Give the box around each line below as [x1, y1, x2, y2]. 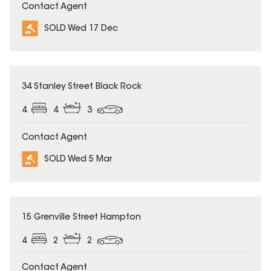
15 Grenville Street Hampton [22, 213, 141, 222]
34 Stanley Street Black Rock [22, 83, 142, 92]
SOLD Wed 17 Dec [44, 25, 118, 34]
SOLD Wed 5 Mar [44, 155, 112, 164]
